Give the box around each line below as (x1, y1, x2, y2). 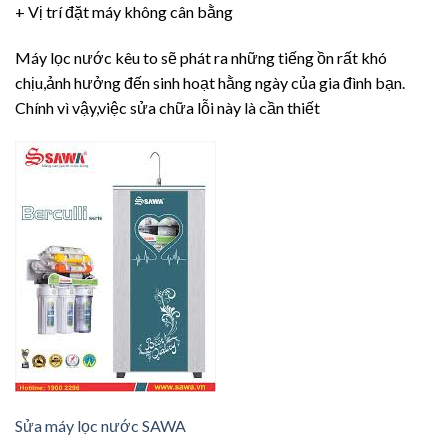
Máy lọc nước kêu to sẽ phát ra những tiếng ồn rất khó (15, 48, 387, 68)
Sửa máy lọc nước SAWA (15, 415, 186, 435)
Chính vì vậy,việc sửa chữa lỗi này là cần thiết (15, 98, 320, 118)
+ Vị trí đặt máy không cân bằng (15, 2, 233, 22)
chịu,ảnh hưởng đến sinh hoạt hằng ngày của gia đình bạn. (15, 73, 405, 93)
